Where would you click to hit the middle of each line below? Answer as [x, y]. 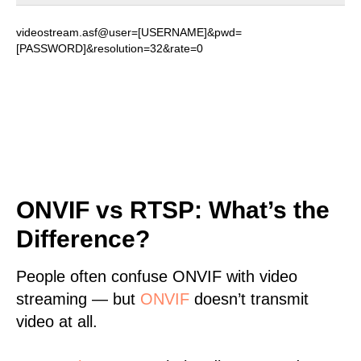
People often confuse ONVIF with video [157, 276]
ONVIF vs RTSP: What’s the [173, 210]
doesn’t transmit [249, 299]
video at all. [57, 322]
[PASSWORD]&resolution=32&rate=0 [110, 48]
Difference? [83, 239]
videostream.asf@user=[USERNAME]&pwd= [129, 32]
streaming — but [78, 299]
